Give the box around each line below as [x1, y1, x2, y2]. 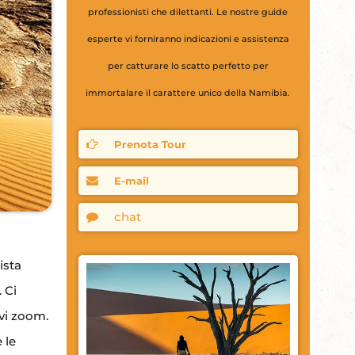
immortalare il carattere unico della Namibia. [86, 87, 291, 98]
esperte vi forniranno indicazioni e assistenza [86, 33, 289, 44]
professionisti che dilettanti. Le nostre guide [88, 6, 288, 17]
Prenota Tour [113, 137, 186, 151]
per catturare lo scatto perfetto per [107, 60, 269, 71]
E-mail [113, 174, 149, 187]
